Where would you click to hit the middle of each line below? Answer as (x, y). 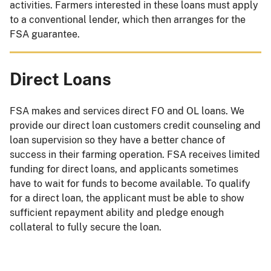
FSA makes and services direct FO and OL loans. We (127, 111)
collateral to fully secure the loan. (86, 227)
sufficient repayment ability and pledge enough (117, 212)
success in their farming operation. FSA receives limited (135, 154)
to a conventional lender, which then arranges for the (128, 20)
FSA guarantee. (45, 34)
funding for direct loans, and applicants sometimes (124, 169)
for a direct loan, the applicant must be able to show (127, 198)
